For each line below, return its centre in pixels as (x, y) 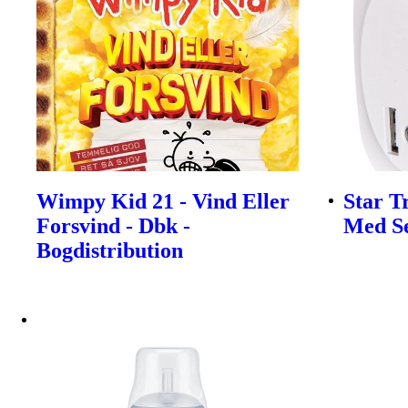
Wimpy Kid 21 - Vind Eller (163, 201)
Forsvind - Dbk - (113, 225)
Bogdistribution (110, 250)
